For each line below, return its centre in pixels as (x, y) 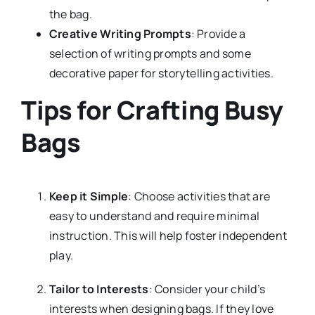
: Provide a (218, 33)
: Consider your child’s (207, 289)
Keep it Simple (89, 197)
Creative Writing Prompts (120, 33)
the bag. (70, 14)
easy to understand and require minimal (154, 216)
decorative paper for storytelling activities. (161, 73)
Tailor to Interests (99, 289)
